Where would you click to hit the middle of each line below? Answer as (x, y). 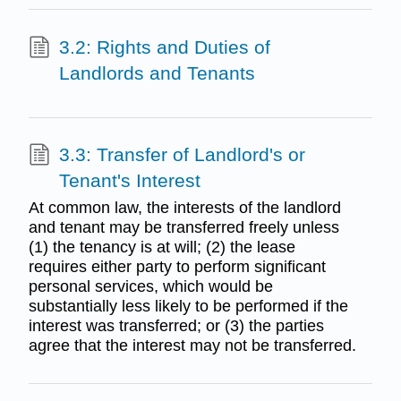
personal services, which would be (150, 286)
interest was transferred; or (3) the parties (176, 325)
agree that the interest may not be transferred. (192, 345)
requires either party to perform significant (177, 266)
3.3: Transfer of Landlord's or (182, 155)
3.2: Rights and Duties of (164, 47)
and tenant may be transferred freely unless (183, 227)
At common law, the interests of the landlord (184, 207)
